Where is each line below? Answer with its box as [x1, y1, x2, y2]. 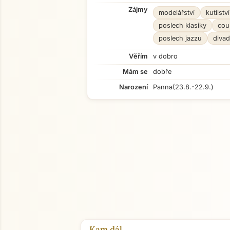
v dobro [153, 52, 178, 60]
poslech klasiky [159, 22, 206, 29]
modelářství [159, 9, 195, 16]
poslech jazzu [159, 34, 202, 42]
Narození [119, 83, 148, 91]
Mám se [123, 68, 148, 75]
